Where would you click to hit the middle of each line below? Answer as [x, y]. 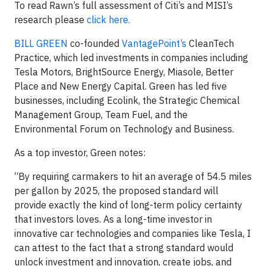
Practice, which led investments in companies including [131, 57]
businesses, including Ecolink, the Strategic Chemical [127, 100]
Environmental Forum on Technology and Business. [124, 129]
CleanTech [210, 43]
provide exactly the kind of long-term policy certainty [128, 205]
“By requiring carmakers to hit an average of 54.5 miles [133, 176]
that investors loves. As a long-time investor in [113, 219]
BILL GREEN [41, 43]
